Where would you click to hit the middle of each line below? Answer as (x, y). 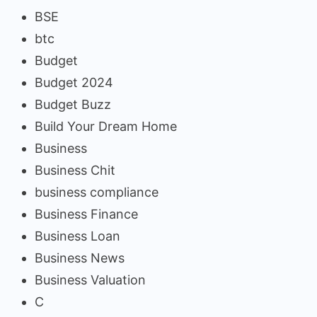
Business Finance (86, 214)
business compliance (97, 192)
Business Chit (75, 170)
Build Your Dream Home (106, 126)
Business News (80, 258)
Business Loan (77, 236)
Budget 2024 (74, 82)
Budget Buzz (73, 104)
